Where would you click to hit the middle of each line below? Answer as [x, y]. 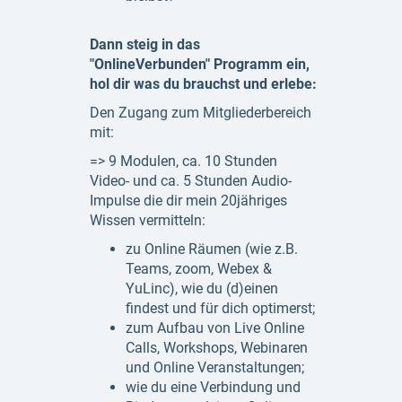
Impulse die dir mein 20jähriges [188, 201]
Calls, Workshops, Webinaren [217, 348]
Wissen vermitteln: [148, 220]
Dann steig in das [145, 44]
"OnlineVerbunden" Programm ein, [200, 64]
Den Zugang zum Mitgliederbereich [201, 113]
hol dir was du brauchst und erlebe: [203, 84]
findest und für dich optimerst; [220, 308]
